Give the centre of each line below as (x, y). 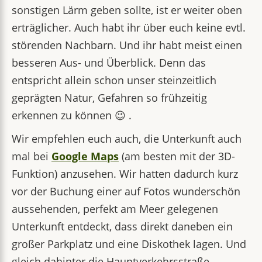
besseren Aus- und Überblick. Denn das (109, 63)
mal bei (32, 156)
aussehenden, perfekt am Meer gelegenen (115, 209)
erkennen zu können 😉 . (72, 115)
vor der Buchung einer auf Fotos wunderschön (126, 191)
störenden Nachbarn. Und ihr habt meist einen (127, 45)
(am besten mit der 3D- (177, 156)
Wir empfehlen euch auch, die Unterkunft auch (127, 139)
